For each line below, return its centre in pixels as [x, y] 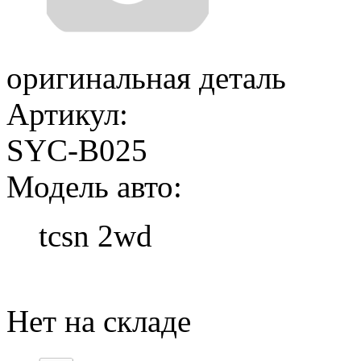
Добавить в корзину [139, 285]
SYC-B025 [77, 151]
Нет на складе [99, 322]
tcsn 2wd [95, 236]
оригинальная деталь [146, 78]
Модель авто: [94, 187]
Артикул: [67, 114]
